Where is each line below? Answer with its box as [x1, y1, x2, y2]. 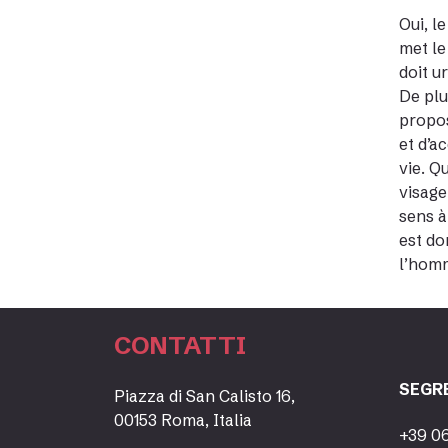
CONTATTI [114, 331, 246, 360]
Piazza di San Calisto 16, [114, 386, 295, 406]
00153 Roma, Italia [114, 410, 252, 430]
